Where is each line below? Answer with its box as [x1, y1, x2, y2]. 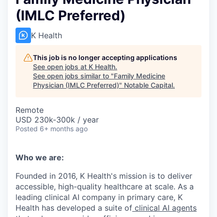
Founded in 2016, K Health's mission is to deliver [15, 171, 192, 181]
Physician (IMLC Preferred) [33, 81, 119, 89]
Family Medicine [114, 72, 165, 80]
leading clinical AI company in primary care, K [15, 192, 183, 202]
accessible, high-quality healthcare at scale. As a [15, 182, 194, 191]
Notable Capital [124, 81, 173, 89]
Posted [15, 124, 38, 133]
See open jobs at [33, 62, 89, 71]
